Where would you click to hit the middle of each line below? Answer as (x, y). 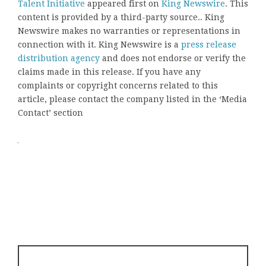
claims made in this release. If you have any (109, 72)
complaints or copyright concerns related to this (118, 85)
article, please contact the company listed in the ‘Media (132, 99)
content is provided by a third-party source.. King (121, 17)
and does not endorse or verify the (173, 58)
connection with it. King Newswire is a (99, 44)
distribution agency (59, 58)
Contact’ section (50, 113)
